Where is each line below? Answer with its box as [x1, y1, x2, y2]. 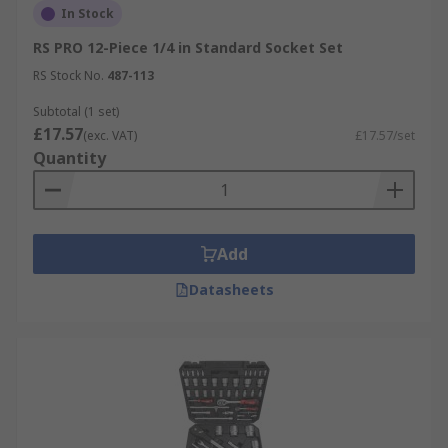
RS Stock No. [33, 67, 104, 84]
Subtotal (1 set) [33, 103, 119, 120]
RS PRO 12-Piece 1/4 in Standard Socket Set [33, 38, 343, 57]
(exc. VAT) [83, 127, 137, 144]
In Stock [61, 5, 114, 22]
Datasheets [188, 280, 274, 299]
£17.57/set [355, 127, 415, 144]
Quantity [33, 147, 106, 169]
